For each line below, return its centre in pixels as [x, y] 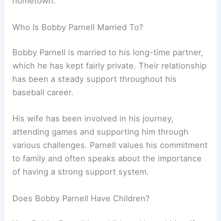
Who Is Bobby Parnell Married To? [78, 27]
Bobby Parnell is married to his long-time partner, [108, 53]
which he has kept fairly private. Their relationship [110, 66]
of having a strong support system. [81, 172]
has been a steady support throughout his [95, 79]
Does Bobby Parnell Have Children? [81, 198]
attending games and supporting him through [101, 132]
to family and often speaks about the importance [107, 159]
